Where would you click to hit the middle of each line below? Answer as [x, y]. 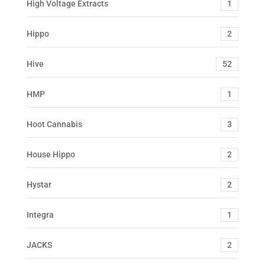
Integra [40, 214]
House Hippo [51, 154]
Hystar [39, 184]
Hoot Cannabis [54, 124]
